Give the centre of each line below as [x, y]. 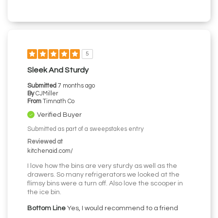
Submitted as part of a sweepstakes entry [85, 129]
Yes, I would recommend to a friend [122, 209]
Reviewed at [45, 142]
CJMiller [47, 94]
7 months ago [76, 86]
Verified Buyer [59, 115]
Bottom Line [46, 209]
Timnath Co [59, 102]
